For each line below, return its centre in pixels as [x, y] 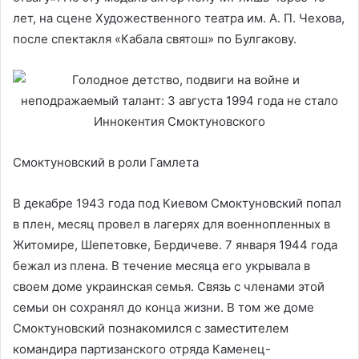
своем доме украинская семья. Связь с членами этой [169, 286]
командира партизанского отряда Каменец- [142, 349]
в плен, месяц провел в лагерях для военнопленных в [171, 224]
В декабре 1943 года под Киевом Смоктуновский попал [177, 203]
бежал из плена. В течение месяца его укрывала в [161, 266]
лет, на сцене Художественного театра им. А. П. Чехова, [179, 18]
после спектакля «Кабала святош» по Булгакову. [155, 39]
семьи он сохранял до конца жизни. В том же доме [163, 307]
